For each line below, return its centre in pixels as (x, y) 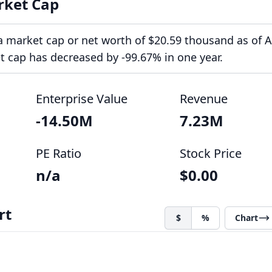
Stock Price (210, 153)
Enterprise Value (82, 99)
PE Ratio (59, 153)
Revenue (203, 99)
